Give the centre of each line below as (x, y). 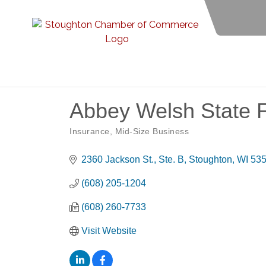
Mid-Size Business (152, 132)
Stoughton (210, 159)
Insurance (90, 132)
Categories (89, 138)
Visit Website (109, 231)
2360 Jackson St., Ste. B (133, 159)
